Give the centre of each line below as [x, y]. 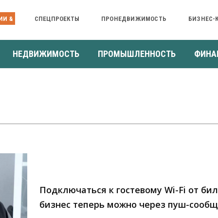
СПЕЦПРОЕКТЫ [57, 18]
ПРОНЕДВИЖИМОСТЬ [134, 18]
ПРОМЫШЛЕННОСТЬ [137, 54]
